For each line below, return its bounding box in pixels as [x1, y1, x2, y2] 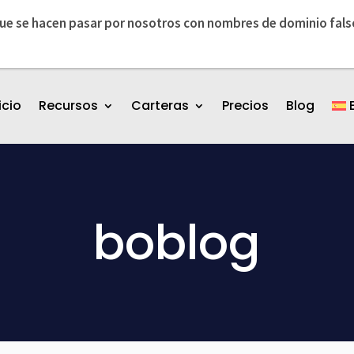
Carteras [130, 96, 189, 115]
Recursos [38, 96, 98, 115]
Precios [221, 96, 269, 115]
